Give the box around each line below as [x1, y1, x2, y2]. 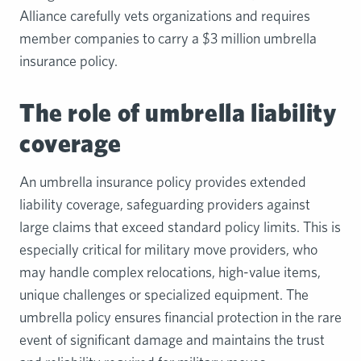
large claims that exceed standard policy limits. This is [19, 218, 341, 236]
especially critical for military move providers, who [19, 241, 317, 259]
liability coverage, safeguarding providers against [19, 196, 310, 214]
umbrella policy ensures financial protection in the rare [19, 309, 342, 326]
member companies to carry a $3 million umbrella [19, 29, 317, 47]
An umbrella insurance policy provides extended [19, 173, 306, 191]
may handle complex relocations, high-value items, [19, 263, 321, 281]
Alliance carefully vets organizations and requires [19, 6, 310, 24]
